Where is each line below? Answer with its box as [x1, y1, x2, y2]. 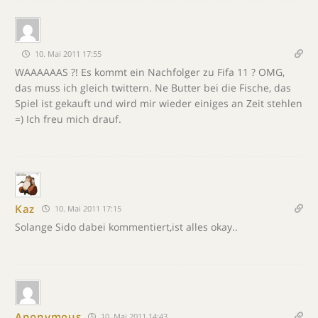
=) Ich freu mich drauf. [15, 112, 121, 126]
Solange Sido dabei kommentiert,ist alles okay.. [15, 220, 238, 234]
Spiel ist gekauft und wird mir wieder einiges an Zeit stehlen [15, 97, 302, 110]
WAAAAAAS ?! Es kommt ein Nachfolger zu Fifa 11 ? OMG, [15, 65, 285, 79]
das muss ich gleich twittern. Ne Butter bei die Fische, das [15, 81, 291, 94]
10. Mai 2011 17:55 [33, 48, 102, 59]
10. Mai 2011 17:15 [53, 203, 122, 214]
